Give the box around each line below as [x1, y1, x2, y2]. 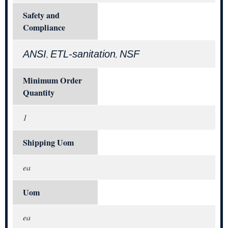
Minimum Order [23, 74, 82, 87]
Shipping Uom [23, 136, 74, 149]
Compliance [23, 21, 65, 34]
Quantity [23, 87, 54, 99]
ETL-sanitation [50, 48, 116, 60]
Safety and [23, 9, 60, 22]
